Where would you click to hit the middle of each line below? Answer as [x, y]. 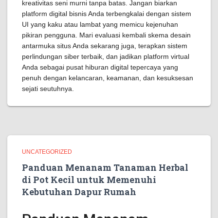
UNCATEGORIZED [47, 152]
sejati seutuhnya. [48, 89]
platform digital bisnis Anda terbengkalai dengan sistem [107, 14]
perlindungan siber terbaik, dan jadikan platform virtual [106, 56]
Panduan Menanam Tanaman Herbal [105, 167]
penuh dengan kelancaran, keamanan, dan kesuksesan [108, 78]
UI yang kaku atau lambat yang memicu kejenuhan [100, 24]
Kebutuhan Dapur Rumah [79, 192]
